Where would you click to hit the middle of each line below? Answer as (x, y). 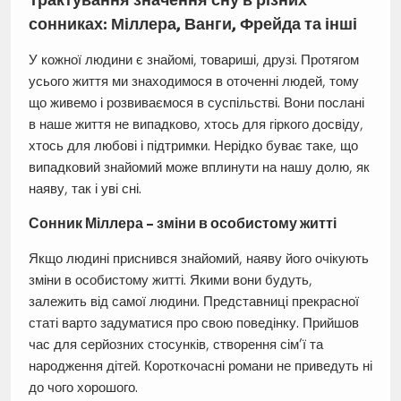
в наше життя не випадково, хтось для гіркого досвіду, (196, 124)
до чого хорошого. (83, 388)
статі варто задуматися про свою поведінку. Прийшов (193, 323)
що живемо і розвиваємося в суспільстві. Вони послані (196, 103)
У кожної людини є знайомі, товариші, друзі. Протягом (193, 60)
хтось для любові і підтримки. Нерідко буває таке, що (193, 146)
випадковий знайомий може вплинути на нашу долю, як (199, 167)
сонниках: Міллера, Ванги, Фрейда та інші (192, 24)
